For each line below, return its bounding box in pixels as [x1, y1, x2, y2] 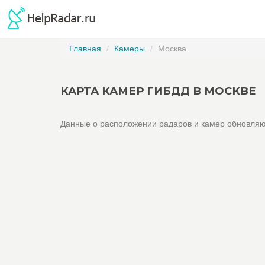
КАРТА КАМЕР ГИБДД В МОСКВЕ [60, 85, 256, 98]
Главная [69, 44, 101, 53]
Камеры [114, 44, 145, 53]
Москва [158, 44, 186, 53]
